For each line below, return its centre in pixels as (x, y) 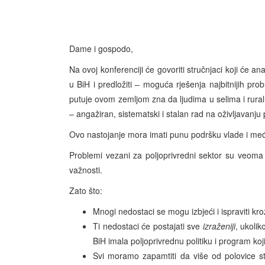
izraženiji (219, 226)
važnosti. (87, 170)
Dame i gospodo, (101, 49)
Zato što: (86, 190)
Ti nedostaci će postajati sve (148, 226)
